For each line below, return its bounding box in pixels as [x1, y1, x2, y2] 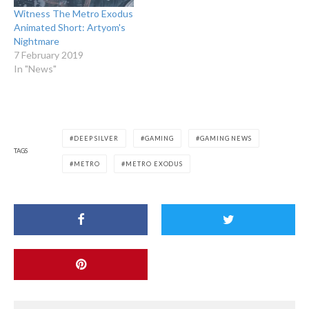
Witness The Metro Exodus [14, 7, 133, 19]
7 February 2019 [14, 48, 83, 61]
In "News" [14, 62, 57, 74]
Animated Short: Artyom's [14, 21, 126, 33]
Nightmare [14, 34, 59, 47]
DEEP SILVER [73, 134, 119, 142]
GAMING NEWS [200, 134, 252, 142]
